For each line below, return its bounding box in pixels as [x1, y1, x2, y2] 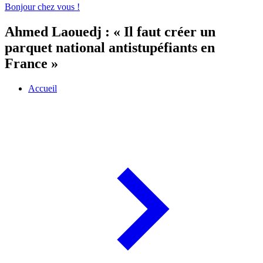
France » [5, 56, 58, 72]
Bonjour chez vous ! [5, 2, 80, 12]
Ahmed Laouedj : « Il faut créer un [5, 24, 215, 40]
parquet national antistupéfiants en [5, 40, 215, 56]
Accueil [28, 83, 57, 94]
